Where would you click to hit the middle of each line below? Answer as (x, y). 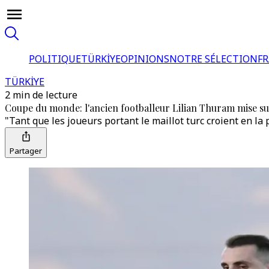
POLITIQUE (55, 59)
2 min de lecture (41, 95)
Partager (26, 151)
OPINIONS (145, 59)
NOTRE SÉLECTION (213, 59)
